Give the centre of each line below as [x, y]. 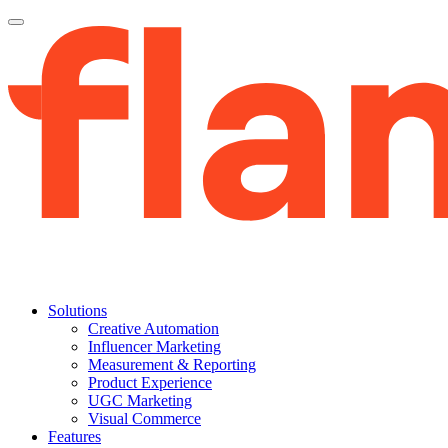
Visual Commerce [144, 418]
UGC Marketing [140, 400]
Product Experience [150, 382]
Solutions [77, 310]
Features [74, 436]
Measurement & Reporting [172, 364]
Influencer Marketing [154, 346]
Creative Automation [153, 328]
